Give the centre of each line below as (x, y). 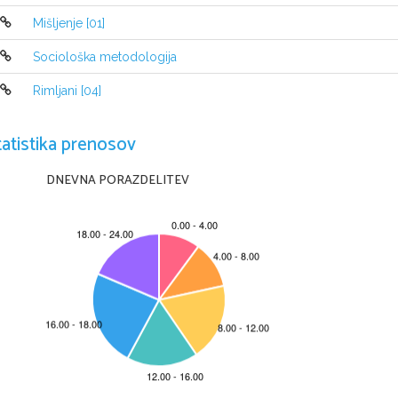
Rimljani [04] (67, 91)
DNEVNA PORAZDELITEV (118, 180)
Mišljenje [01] (69, 24)
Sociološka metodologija (105, 57)
